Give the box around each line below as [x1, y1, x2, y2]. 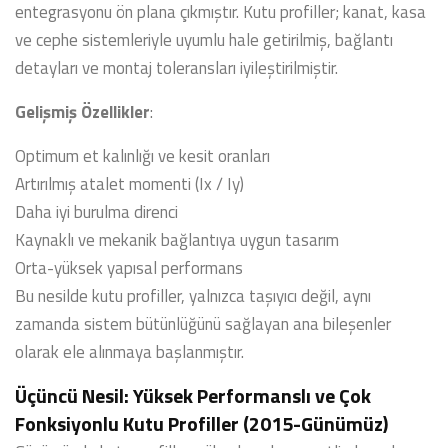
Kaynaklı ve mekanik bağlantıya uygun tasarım [15, 227, 339, 253]
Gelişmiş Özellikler [15, 99, 150, 125]
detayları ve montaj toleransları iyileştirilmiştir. [15, 55, 338, 81]
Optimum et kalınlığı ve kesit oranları [15, 143, 270, 169]
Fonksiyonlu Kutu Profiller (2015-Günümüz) [15, 408, 388, 439]
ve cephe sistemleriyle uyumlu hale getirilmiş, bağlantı [15, 27, 393, 53]
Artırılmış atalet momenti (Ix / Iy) [15, 171, 244, 197]
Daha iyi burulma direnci [15, 199, 178, 225]
